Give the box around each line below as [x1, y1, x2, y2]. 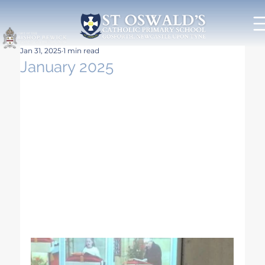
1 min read [63, 46, 100, 55]
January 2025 [20, 57, 114, 76]
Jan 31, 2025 [20, 46, 62, 55]
